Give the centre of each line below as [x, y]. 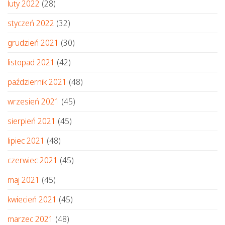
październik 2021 [37, 82]
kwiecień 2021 [32, 199]
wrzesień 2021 [33, 101]
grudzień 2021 [33, 42]
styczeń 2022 [31, 23]
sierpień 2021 [32, 121]
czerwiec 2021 [33, 160]
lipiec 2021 [26, 140]
